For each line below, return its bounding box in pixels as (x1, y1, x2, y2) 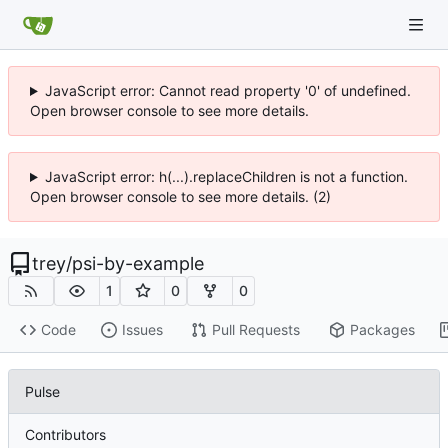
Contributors (25, 425, 106, 443)
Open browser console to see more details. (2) (30, 188, 331, 205)
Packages (349, 321, 415, 339)
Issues (121, 321, 163, 339)
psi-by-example (72, 253, 204, 274)
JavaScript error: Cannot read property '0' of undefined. (44, 82, 411, 99)
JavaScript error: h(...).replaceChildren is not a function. (44, 168, 408, 185)
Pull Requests (211, 321, 300, 339)
